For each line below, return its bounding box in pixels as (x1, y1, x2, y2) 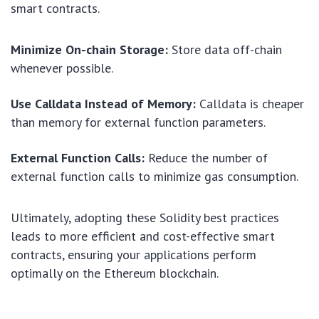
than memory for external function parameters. (11, 113, 266, 130)
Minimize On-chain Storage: (11, 41, 168, 58)
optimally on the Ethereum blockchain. (11, 264, 219, 281)
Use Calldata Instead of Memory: (11, 95, 196, 112)
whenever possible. (11, 59, 113, 76)
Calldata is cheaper (196, 95, 304, 112)
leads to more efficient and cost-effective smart (11, 227, 275, 244)
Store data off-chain (168, 41, 282, 58)
